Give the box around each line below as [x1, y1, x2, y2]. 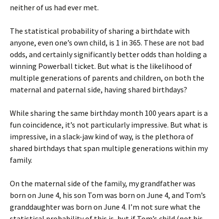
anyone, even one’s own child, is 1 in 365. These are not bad [10, 38, 204, 47]
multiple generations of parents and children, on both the [10, 73, 204, 83]
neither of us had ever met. [10, 2, 99, 12]
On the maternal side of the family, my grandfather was [10, 178, 196, 188]
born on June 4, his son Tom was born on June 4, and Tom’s [10, 190, 206, 200]
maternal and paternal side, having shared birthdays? [10, 85, 187, 94]
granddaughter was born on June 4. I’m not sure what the [10, 202, 200, 212]
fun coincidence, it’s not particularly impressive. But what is [10, 120, 208, 130]
